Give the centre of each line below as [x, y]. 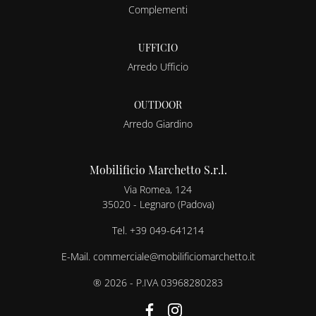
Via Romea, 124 [158, 190]
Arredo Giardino [158, 124]
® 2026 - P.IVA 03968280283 [158, 283]
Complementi [158, 10]
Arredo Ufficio [158, 67]
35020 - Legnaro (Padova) [158, 205]
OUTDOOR [158, 105]
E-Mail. [77, 257]
